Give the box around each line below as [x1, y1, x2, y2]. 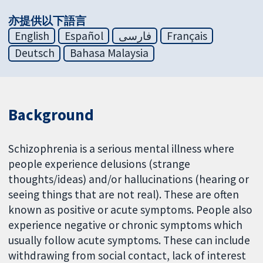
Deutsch [14, 46, 55, 60]
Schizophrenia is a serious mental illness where [8, 141, 235, 156]
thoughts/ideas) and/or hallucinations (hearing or [8, 172, 249, 187]
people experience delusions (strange [8, 157, 191, 171]
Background [8, 105, 95, 125]
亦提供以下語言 [8, 13, 86, 28]
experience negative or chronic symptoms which [8, 218, 243, 232]
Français [166, 28, 207, 43]
